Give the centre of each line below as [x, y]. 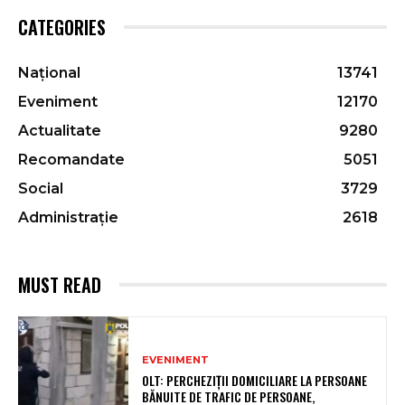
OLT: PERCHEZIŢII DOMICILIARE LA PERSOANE [255, 380]
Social [41, 188]
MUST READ [60, 284]
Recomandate [71, 159]
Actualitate [60, 130]
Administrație [68, 217]
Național [49, 72]
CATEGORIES [62, 27]
